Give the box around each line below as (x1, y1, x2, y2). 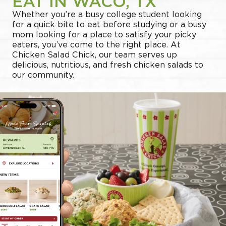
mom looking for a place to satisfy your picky (12, 30, 196, 40)
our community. (12, 70, 74, 80)
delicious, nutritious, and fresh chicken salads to (12, 60, 203, 70)
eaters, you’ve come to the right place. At (12, 40, 181, 50)
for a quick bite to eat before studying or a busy (12, 20, 206, 30)
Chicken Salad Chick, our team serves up (12, 50, 177, 60)
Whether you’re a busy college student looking (12, 10, 202, 20)
